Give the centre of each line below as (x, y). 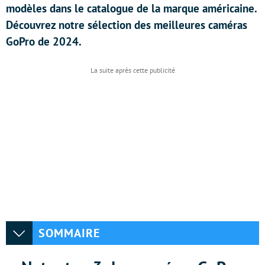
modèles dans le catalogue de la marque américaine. (131, 8)
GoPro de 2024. (44, 41)
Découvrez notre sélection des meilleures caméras (127, 25)
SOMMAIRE (69, 233)
